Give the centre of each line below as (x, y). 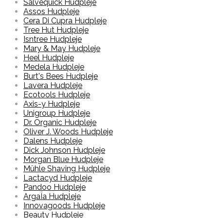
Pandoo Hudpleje (54, 187)
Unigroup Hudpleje (57, 113)
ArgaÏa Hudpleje (52, 197)
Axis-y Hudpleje (52, 104)
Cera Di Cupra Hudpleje (65, 21)
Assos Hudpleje (51, 12)
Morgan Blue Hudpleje (63, 160)
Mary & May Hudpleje (62, 49)
